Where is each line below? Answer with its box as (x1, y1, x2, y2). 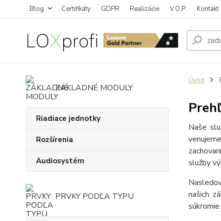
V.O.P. (170, 4, 186, 13)
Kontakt (197, 4, 219, 13)
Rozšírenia (36, 135, 73, 145)
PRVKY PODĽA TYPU (55, 191, 134, 202)
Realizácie (130, 4, 159, 13)
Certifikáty (62, 4, 91, 13)
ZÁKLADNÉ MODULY (55, 82, 133, 93)
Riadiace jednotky (36, 113, 101, 123)
